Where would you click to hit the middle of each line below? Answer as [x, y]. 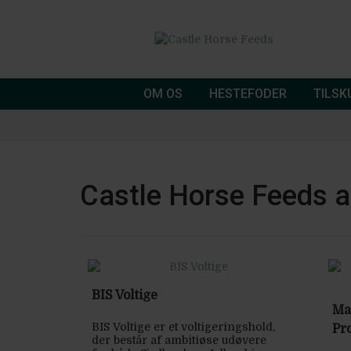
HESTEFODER [248, 94]
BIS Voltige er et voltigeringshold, [183, 327]
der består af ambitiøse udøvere [179, 340]
